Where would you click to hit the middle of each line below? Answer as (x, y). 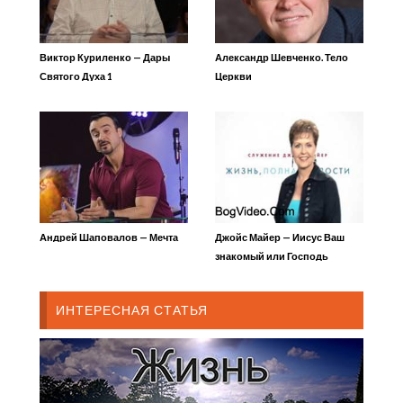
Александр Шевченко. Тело (282, 57)
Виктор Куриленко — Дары (105, 57)
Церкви (233, 76)
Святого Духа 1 (76, 76)
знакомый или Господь (272, 255)
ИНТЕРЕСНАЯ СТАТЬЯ (132, 309)
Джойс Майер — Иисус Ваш (280, 237)
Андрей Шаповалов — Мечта (109, 237)
